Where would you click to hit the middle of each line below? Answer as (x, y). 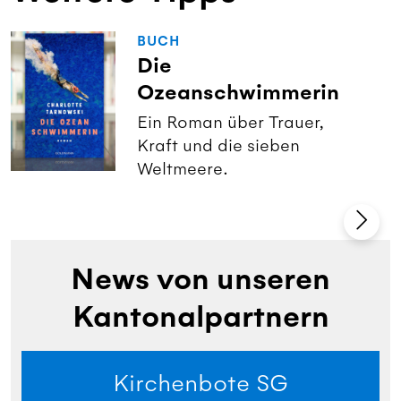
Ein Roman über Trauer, (231, 122)
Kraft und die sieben (219, 145)
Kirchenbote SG (200, 383)
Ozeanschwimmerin (239, 93)
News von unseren (200, 280)
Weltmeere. (183, 169)
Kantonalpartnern (200, 317)
